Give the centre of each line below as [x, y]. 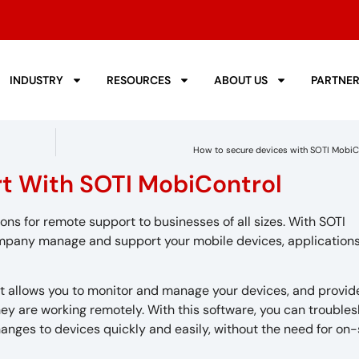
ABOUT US [241, 80]
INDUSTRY [37, 80]
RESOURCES [139, 80]
